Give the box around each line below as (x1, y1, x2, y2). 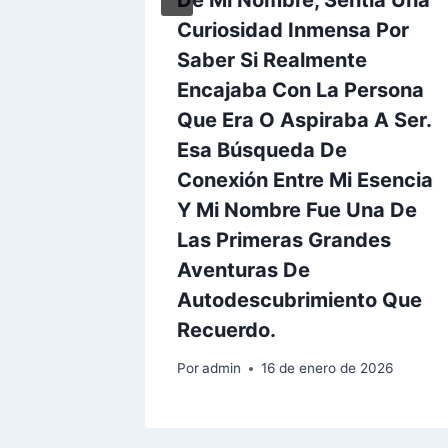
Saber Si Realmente (177, 47, 367, 72)
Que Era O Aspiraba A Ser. (177, 107, 431, 132)
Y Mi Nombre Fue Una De (177, 197, 417, 222)
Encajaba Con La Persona (177, 77, 424, 102)
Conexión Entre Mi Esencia (177, 167, 433, 192)
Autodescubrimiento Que (177, 287, 422, 312)
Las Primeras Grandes (177, 227, 391, 252)
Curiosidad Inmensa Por (177, 17, 409, 42)
